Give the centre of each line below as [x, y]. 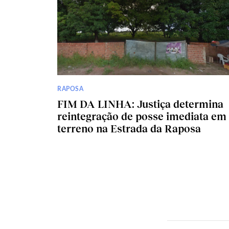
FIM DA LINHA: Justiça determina [140, 104]
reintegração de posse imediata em [142, 116]
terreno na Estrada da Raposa [129, 128]
